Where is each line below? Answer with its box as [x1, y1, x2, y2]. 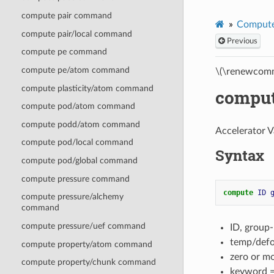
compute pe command [21, 47, 107, 57]
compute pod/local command [21, 138, 133, 147]
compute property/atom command [21, 239, 152, 249]
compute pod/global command [21, 156, 138, 166]
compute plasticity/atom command [21, 83, 154, 93]
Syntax [215, 145, 264, 165]
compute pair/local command [21, 29, 132, 39]
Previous [224, 37, 257, 45]
